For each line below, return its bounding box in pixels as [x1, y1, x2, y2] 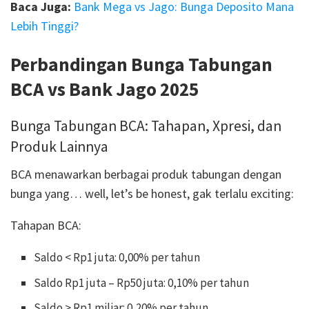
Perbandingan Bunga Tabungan [10, 52, 272, 76]
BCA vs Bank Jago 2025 [10, 77, 199, 101]
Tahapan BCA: [10, 217, 81, 234]
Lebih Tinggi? [10, 18, 79, 34]
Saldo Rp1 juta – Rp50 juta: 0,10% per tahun [34, 275, 250, 290]
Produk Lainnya [10, 137, 108, 157]
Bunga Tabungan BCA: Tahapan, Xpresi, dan [10, 117, 281, 136]
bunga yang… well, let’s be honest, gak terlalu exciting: [10, 186, 294, 202]
